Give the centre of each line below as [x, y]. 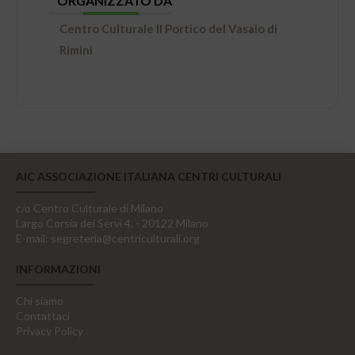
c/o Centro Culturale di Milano [90, 208]
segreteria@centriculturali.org [125, 238]
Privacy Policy [50, 330]
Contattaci [43, 315]
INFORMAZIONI [58, 269]
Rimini [76, 50]
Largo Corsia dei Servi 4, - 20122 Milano [112, 223]
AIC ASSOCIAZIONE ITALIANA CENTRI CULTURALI [149, 176]
